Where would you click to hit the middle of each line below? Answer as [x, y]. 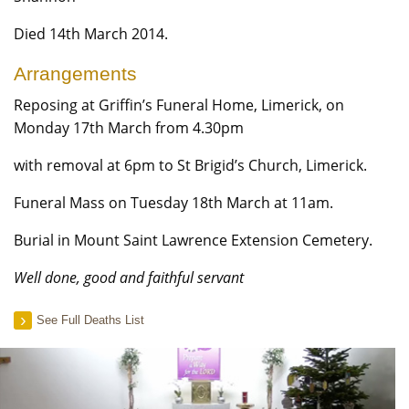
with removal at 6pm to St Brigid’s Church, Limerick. [190, 165]
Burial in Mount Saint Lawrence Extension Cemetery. [193, 240]
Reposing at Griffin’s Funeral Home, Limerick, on [179, 105]
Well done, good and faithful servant [129, 278]
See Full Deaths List [90, 320]
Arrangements [75, 73]
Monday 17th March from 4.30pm [129, 128]
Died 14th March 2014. [91, 34]
